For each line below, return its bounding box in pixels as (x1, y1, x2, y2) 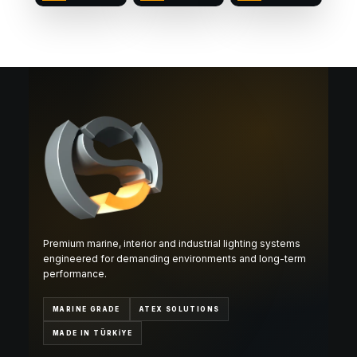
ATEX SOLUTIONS (139, 305, 220, 314)
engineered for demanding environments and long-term (43, 253, 306, 265)
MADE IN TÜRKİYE (53, 329, 132, 338)
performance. (43, 268, 107, 280)
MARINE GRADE (53, 305, 120, 314)
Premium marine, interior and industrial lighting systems (43, 237, 300, 250)
